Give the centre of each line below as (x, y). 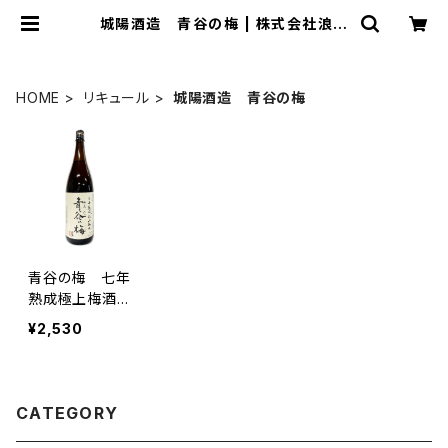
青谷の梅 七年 (79, 277)
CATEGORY (67, 412)
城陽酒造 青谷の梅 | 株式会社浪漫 (224, 23)
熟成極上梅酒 (80, 298)
